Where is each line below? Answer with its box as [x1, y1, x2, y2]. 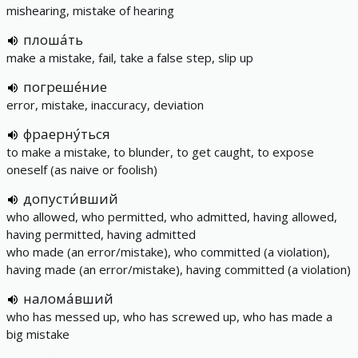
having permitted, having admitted [6, 226, 196, 242]
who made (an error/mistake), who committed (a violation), [6, 244, 330, 260]
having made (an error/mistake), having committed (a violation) [6, 261, 351, 277]
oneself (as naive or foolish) [6, 161, 157, 177]
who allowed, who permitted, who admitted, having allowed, [6, 209, 337, 225]
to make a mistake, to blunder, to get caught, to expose [6, 144, 314, 160]
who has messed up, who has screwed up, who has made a [6, 308, 332, 324]
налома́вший [23, 289, 113, 308]
